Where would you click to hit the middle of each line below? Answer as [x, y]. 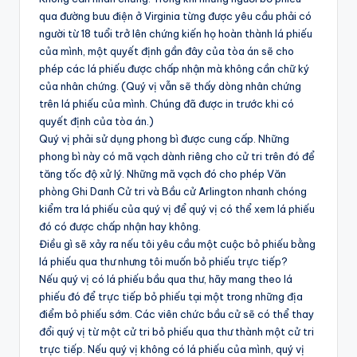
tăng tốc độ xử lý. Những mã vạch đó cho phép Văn [163, 174]
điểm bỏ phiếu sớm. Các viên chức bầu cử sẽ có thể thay [177, 314]
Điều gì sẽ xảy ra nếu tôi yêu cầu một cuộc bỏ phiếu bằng [177, 244]
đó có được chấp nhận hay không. [120, 227]
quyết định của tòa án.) [96, 122]
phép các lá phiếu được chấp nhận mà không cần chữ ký [174, 69]
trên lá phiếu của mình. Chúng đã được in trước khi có [167, 104]
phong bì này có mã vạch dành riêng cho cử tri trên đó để [177, 157]
